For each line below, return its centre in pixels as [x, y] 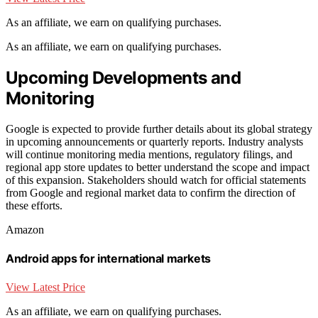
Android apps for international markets [108, 259]
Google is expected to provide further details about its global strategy [159, 128]
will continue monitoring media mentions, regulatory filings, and [149, 154]
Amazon [25, 229]
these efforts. [34, 205]
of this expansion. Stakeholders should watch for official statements [156, 180]
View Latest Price [45, 287]
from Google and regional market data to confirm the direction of [150, 192]
